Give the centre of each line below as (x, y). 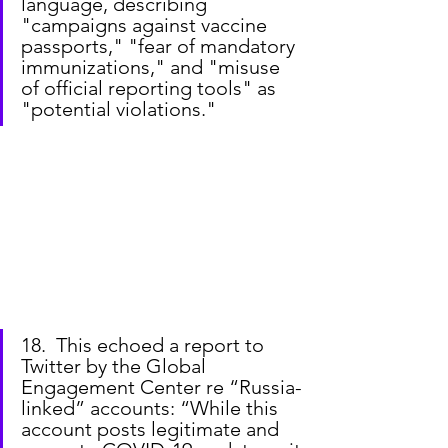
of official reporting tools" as (151, 88)
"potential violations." (118, 109)
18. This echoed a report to (145, 344)
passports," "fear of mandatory (160, 46)
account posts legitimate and (152, 428)
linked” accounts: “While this (152, 407)
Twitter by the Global (116, 365)
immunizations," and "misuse (153, 67)
